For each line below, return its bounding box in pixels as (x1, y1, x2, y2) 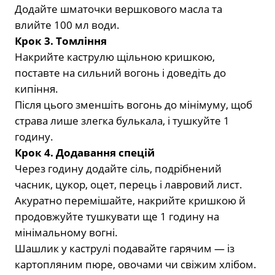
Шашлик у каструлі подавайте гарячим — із (15, 241, 234, 256)
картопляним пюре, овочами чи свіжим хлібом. (15, 257, 257, 272)
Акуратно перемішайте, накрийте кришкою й (15, 193, 246, 208)
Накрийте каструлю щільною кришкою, (15, 50, 215, 64)
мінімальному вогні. (15, 225, 118, 240)
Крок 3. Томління (15, 34, 107, 48)
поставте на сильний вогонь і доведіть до (15, 66, 226, 80)
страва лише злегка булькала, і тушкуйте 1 (15, 114, 230, 128)
